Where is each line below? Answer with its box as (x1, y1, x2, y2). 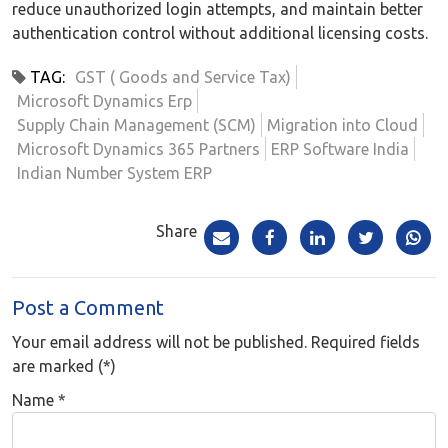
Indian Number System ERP (17, 163, 212, 182)
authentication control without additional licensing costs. (12, 23, 428, 42)
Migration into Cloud (267, 115, 418, 134)
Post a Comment (12, 295, 164, 319)
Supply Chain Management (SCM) (17, 115, 256, 134)
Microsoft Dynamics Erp (17, 91, 192, 110)
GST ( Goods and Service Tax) (75, 67, 291, 86)
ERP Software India (271, 139, 409, 158)
